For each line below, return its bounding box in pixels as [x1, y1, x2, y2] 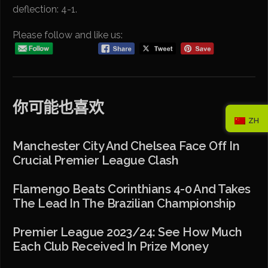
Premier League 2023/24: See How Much [13, 225, 242, 240]
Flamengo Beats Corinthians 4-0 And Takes [13, 182, 251, 197]
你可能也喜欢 [13, 99, 103, 117]
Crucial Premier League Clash [13, 153, 179, 168]
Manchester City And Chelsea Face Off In [13, 139, 240, 154]
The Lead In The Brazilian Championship [13, 196, 236, 211]
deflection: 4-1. [13, 3, 78, 15]
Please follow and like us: [13, 29, 123, 41]
